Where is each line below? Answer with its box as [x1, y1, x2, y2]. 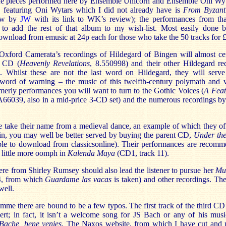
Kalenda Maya [68, 149, 115, 157]
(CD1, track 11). [115, 149, 169, 157]
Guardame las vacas [45, 175, 112, 184]
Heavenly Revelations [19, 59, 90, 68]
